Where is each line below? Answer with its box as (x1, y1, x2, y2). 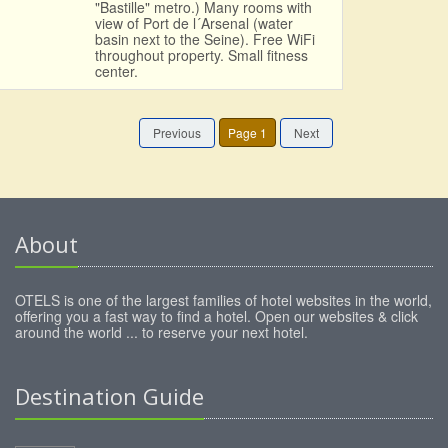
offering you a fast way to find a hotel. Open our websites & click (15, 306, 418, 327)
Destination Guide (15, 381, 204, 412)
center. (94, 61, 138, 82)
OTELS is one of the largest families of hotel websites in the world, (15, 290, 432, 311)
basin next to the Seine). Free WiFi (94, 29, 315, 50)
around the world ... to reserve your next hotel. (15, 322, 308, 343)
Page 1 (228, 124, 268, 142)
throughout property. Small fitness (94, 45, 308, 66)
